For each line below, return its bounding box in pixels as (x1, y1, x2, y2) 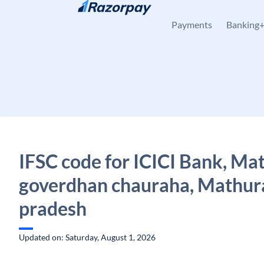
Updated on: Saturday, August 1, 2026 (19, 232, 156, 242)
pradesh (19, 197, 87, 220)
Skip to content (28, 10, 84, 20)
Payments (171, 19, 212, 30)
